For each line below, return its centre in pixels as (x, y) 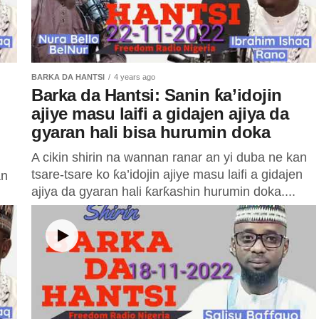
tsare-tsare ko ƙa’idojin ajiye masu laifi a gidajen (167, 174)
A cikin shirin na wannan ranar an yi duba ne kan (169, 157)
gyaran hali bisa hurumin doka (151, 132)
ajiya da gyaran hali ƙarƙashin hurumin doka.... (163, 192)
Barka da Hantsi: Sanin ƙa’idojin (157, 95)
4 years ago (135, 77)
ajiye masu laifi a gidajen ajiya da (160, 114)
